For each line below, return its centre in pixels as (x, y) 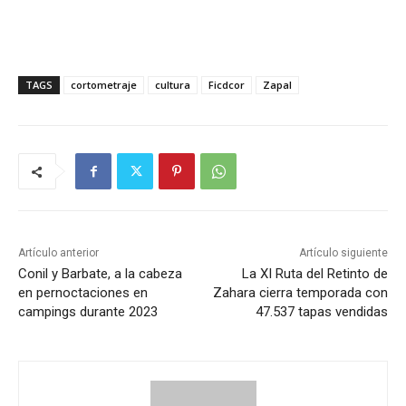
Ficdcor (227, 85)
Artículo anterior (58, 253)
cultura (173, 85)
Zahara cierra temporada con (300, 293)
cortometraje (104, 85)
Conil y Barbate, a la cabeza (100, 274)
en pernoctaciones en (83, 293)
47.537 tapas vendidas (321, 312)
